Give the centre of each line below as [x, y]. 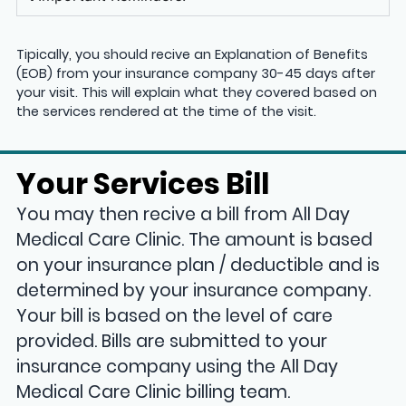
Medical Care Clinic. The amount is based [194, 240]
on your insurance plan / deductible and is [198, 266]
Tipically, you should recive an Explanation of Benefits [192, 54]
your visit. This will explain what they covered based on [196, 92]
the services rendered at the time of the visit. [166, 111]
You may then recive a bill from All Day [183, 215]
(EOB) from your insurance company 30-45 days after [195, 73]
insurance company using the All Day [177, 367]
